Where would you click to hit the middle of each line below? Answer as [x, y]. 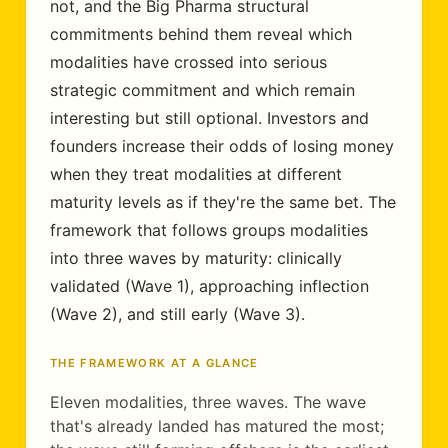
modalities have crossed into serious [188, 62]
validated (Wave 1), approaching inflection [209, 286]
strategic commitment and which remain [202, 90]
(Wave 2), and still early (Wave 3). [177, 314]
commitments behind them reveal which [201, 34]
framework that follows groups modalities [209, 230]
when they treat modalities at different [196, 174]
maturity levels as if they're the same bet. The [223, 202]
